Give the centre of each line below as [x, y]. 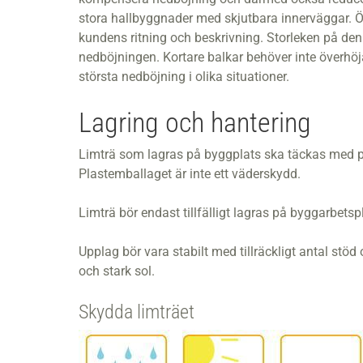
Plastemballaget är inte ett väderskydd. [190, 174]
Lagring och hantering [195, 123]
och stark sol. [117, 271]
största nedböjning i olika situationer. [184, 77]
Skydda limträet [137, 312]
